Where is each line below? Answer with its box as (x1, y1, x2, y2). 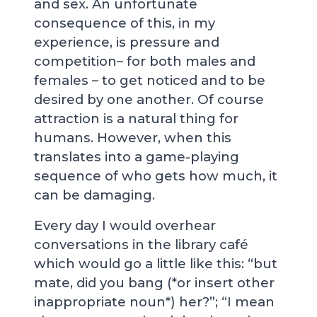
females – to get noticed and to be (34, 72, 265, 88)
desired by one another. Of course (34, 91, 264, 108)
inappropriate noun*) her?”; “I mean (34, 294, 275, 310)
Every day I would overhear (34, 217, 216, 234)
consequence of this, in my (34, 15, 215, 31)
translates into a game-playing (34, 149, 239, 165)
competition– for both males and (34, 53, 255, 69)
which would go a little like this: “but (34, 255, 277, 272)
